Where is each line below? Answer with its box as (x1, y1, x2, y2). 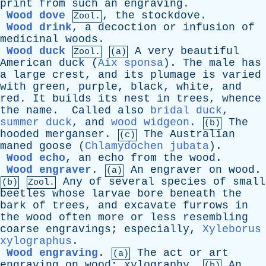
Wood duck (7, 45, 65, 57)
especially (124, 223, 189, 235)
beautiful (180, 45, 239, 57)
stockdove (141, 9, 200, 21)
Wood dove (7, 9, 65, 21)
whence (222, 93, 261, 104)
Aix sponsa (98, 57, 163, 69)
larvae (91, 188, 131, 199)
